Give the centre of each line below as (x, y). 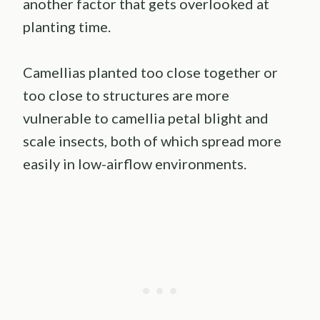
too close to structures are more (126, 95)
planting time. (67, 27)
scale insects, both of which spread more (152, 141)
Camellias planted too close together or (150, 72)
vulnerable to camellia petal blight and (146, 118)
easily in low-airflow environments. (135, 164)
